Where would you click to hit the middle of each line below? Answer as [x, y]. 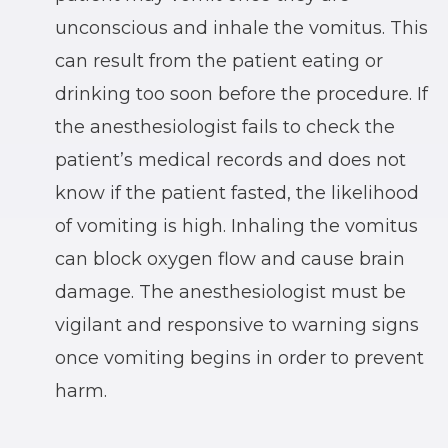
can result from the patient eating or [219, 60]
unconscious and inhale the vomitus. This [241, 27]
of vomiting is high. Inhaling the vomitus [236, 225]
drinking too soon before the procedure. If [241, 93]
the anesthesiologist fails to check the [225, 126]
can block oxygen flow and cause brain [230, 258]
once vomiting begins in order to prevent [239, 357]
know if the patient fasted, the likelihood [237, 192]
